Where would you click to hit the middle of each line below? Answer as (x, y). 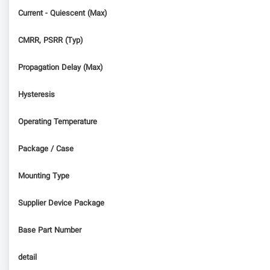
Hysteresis (36, 95)
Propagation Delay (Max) (61, 68)
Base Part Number (50, 231)
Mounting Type (44, 176)
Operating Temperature (58, 122)
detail (27, 258)
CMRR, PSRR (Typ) (51, 41)
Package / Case (46, 149)
